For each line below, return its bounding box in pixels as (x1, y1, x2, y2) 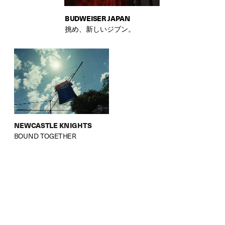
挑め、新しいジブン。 (64, 24, 135, 34)
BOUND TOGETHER (14, 131, 76, 141)
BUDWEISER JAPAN (64, 13, 130, 24)
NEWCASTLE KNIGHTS (14, 120, 91, 130)
